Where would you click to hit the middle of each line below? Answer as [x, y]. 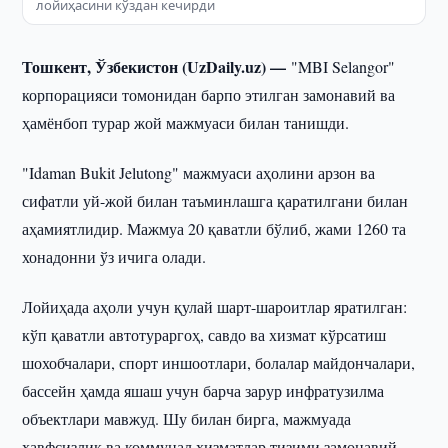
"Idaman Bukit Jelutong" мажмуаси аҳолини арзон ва [199, 172]
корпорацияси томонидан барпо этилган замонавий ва [209, 94]
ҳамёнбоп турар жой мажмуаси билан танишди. [186, 122]
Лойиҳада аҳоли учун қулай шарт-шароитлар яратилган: [215, 306]
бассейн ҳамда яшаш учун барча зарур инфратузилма [203, 390]
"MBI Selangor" [343, 66]
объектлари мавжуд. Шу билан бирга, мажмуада [187, 418]
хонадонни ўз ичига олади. [114, 256]
